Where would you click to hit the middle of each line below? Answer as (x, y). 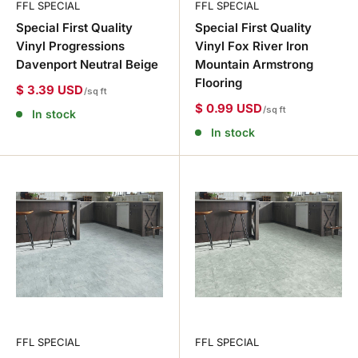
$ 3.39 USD (50, 90)
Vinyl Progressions (70, 46)
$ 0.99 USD (229, 109)
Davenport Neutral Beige (87, 65)
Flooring (219, 83)
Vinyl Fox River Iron (252, 46)
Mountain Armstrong (254, 65)
